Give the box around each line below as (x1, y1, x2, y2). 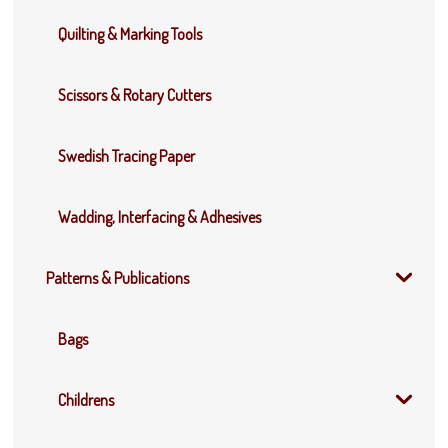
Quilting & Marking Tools (58, 24, 203, 45)
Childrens (58, 390, 115, 411)
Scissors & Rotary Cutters (58, 85, 212, 106)
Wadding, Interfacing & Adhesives (58, 207, 262, 228)
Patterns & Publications (46, 268, 190, 289)
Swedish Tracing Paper (58, 146, 196, 167)
